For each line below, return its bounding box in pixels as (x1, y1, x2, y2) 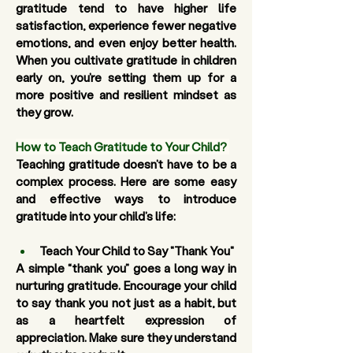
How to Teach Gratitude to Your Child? (16, 139, 227, 154)
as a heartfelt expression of (16, 312, 236, 328)
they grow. (16, 104, 73, 120)
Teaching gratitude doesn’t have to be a (16, 156, 236, 172)
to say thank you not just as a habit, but (16, 295, 236, 310)
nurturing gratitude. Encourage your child (16, 277, 236, 293)
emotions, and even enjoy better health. (16, 35, 236, 50)
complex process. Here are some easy (16, 173, 236, 189)
